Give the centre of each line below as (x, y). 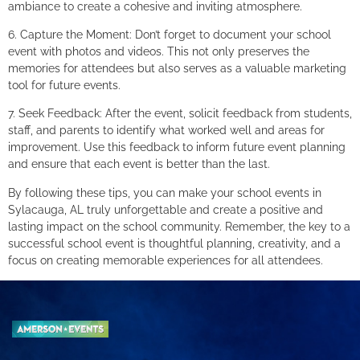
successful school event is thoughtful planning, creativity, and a (174, 243)
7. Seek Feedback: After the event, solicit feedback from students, (180, 114)
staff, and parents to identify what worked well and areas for (166, 131)
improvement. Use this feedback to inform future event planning (177, 147)
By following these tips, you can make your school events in (165, 192)
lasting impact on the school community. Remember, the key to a (179, 226)
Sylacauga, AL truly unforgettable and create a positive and (166, 209)
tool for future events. (64, 85)
